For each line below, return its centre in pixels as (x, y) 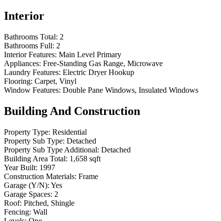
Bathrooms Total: (31, 37)
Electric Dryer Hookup (98, 73)
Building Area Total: (36, 159)
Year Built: (21, 168)
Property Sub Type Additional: (52, 150)
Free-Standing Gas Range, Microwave (103, 64)
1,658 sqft (85, 159)
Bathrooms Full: (29, 46)
